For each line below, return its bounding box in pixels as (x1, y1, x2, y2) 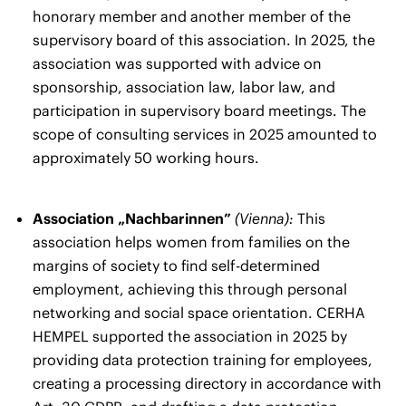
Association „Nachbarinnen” (33, 208, 235, 227)
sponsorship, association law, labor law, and (33, 77, 335, 96)
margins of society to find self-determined (33, 256, 320, 275)
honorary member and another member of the (33, 6, 351, 25)
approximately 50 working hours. (33, 148, 259, 167)
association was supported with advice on (33, 53, 322, 72)
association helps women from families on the (33, 232, 350, 251)
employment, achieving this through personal (33, 279, 347, 298)
